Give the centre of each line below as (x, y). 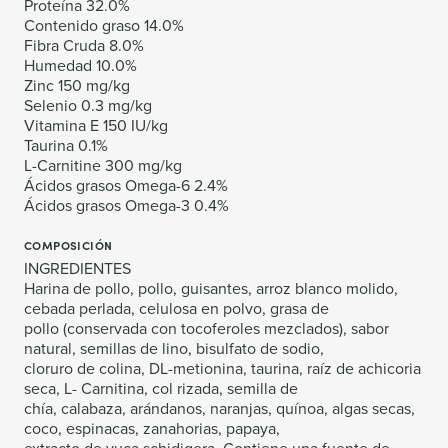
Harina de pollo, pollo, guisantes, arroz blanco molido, (211, 289)
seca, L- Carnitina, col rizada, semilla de (161, 389)
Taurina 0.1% (66, 146)
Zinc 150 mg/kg (77, 86)
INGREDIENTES (77, 269)
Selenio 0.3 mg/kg (88, 106)
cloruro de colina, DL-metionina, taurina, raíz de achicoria (222, 369)
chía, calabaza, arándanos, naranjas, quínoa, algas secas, (219, 409)
